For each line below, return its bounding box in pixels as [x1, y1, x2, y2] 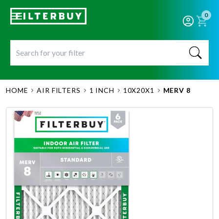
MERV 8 [163, 86, 191, 94]
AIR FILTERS [37, 86, 81, 94]
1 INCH [89, 86, 114, 94]
